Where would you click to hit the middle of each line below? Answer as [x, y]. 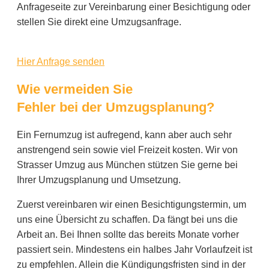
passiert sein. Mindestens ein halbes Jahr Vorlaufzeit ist [134, 249]
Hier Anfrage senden [61, 62]
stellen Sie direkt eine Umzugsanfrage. [99, 22]
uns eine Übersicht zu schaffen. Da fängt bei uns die [127, 219]
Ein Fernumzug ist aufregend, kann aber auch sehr [124, 134]
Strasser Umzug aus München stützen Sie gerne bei [127, 165]
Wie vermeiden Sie [75, 89]
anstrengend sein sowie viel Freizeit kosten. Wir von [127, 150]
